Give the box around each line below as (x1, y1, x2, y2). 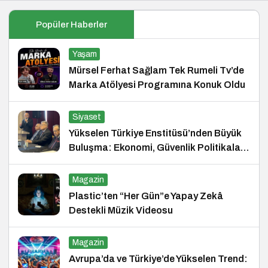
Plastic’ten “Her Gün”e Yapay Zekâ (69, 190, 223, 201)
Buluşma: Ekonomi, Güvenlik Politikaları (69, 142, 246, 153)
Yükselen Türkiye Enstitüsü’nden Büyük (69, 127, 242, 138)
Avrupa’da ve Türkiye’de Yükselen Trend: (69, 253, 248, 264)
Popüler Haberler (35, 19, 107, 29)
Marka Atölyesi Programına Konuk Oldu (69, 79, 245, 90)
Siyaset (72, 112, 101, 121)
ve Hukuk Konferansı (69, 156, 160, 167)
